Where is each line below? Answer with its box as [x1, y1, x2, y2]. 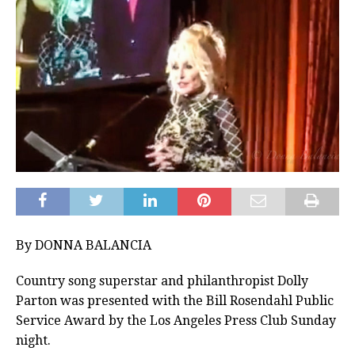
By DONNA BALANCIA [16, 238, 151, 254]
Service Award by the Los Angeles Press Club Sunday [16, 313, 336, 329]
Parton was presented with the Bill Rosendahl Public [16, 293, 334, 309]
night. [16, 333, 51, 349]
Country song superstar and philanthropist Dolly [16, 273, 308, 289]
